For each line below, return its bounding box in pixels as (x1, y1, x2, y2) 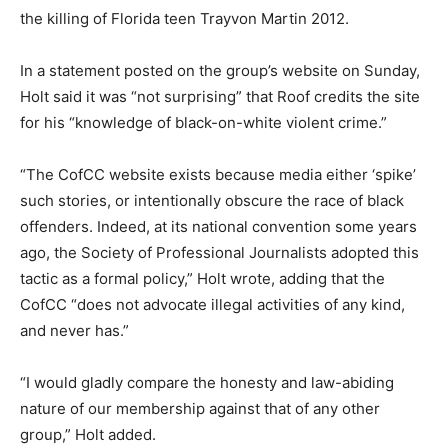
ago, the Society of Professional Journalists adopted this (20, 243, 419, 262)
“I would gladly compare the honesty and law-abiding (20, 373, 394, 392)
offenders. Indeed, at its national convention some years (20, 217, 417, 236)
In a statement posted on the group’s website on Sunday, (20, 61, 420, 80)
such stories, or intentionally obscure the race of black (20, 191, 404, 210)
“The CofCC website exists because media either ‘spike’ (20, 165, 416, 184)
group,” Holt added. (20, 425, 156, 444)
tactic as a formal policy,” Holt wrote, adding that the (20, 269, 385, 288)
